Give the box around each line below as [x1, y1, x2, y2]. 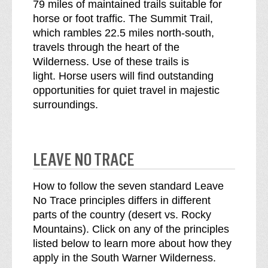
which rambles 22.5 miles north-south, [33, 26, 214, 39]
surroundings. [33, 98, 98, 111]
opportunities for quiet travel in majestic [33, 84, 220, 96]
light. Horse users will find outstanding [33, 69, 214, 82]
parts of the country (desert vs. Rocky [33, 208, 211, 221]
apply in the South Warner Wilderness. [33, 251, 216, 264]
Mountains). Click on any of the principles [33, 223, 229, 235]
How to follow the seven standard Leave [33, 179, 224, 192]
